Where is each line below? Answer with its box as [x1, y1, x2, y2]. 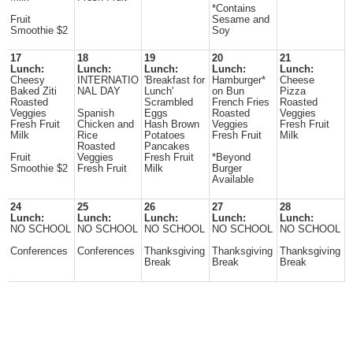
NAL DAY [77, 86, 121, 97]
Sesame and [212, 14, 269, 25]
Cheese [280, 75, 314, 86]
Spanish [77, 108, 114, 119]
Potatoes [144, 130, 185, 141]
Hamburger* [212, 75, 266, 86]
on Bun [212, 86, 244, 97]
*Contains [212, 3, 256, 14]
